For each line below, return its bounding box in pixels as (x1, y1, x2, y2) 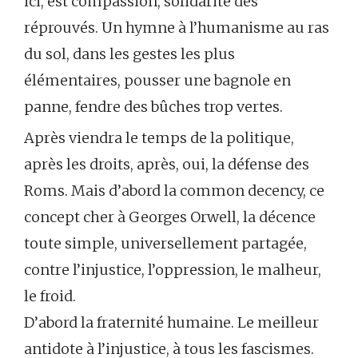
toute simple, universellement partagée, (24, 234, 307, 253)
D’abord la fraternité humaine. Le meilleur (24, 313, 319, 332)
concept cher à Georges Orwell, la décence (24, 208, 316, 227)
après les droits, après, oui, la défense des (24, 155, 309, 174)
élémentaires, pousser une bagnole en (24, 71, 291, 90)
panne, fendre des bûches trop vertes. (24, 97, 283, 117)
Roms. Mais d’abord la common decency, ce (24, 181, 324, 201)
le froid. (24, 287, 76, 306)
